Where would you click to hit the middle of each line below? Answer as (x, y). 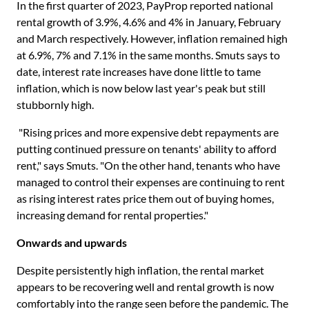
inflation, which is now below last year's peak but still (141, 88)
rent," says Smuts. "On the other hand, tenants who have (148, 165)
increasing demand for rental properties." (113, 215)
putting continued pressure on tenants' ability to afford (147, 149)
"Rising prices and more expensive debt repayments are (148, 132)
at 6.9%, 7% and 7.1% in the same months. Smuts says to (148, 55)
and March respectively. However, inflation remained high (152, 38)
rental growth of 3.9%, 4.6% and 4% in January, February (149, 22)
